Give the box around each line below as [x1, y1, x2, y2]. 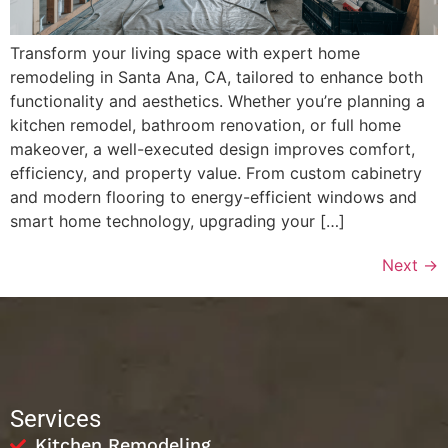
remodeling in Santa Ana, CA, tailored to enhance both [10, 67, 423, 88]
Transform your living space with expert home [10, 43, 360, 64]
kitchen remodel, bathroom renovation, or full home [10, 115, 401, 136]
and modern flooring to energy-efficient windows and [10, 187, 417, 208]
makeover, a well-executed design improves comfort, [10, 139, 415, 160]
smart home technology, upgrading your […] [10, 211, 345, 232]
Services [10, 405, 101, 434]
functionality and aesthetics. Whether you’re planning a [10, 91, 425, 112]
